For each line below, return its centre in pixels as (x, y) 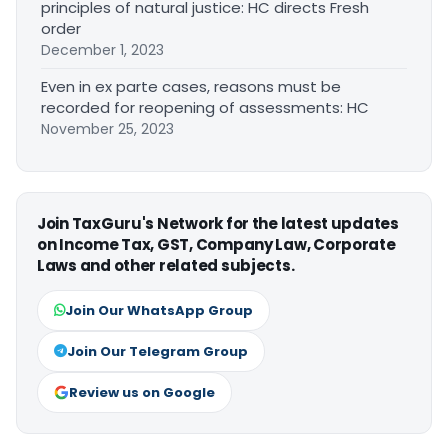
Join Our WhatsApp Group (159, 310)
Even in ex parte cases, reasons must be (191, 86)
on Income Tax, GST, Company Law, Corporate (216, 244)
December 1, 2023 (102, 50)
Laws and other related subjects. (166, 265)
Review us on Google (142, 392)
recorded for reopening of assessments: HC (205, 107)
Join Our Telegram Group (157, 351)
